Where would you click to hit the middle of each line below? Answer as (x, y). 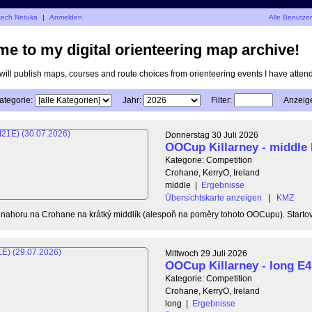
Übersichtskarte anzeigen (213, 197)
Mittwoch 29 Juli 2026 (206, 253)
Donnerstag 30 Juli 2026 (212, 135)
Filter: (221, 100)
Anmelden (66, 17)
